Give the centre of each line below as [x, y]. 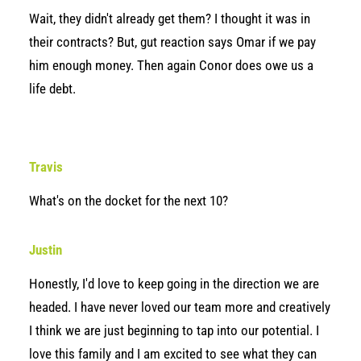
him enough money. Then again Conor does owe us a [171, 65]
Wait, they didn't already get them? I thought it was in [170, 19]
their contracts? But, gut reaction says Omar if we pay [172, 42]
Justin [46, 250]
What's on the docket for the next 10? [129, 201]
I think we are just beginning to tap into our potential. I [174, 330]
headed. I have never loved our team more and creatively [180, 307]
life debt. [52, 89]
